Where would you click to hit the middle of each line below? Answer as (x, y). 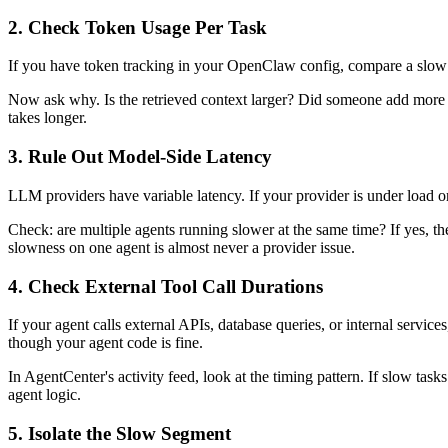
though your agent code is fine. (105, 343)
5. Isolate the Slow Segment (119, 433)
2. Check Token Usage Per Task (137, 27)
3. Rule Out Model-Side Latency (140, 157)
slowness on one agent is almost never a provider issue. (181, 247)
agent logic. (44, 395)
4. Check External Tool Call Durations (165, 286)
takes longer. (47, 118)
